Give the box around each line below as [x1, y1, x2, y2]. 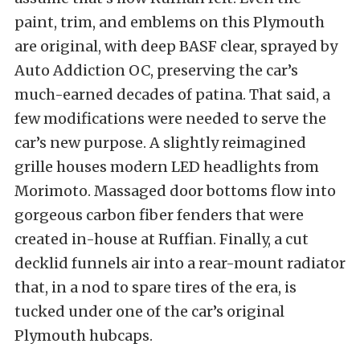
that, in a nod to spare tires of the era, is [14, 277, 297, 297]
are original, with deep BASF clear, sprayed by [14, 36, 337, 55]
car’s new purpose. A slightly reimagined [14, 133, 306, 152]
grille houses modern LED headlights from [14, 157, 319, 176]
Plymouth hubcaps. [14, 325, 153, 345]
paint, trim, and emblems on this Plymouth [14, 12, 325, 31]
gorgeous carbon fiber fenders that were [14, 205, 304, 224]
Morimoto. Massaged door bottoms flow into [14, 181, 336, 200]
